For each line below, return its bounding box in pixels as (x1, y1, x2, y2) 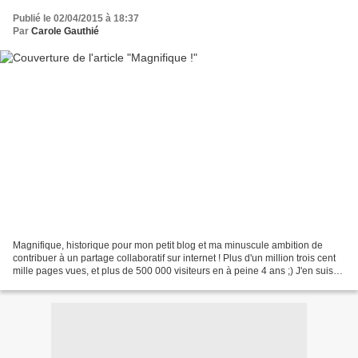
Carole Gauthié (31, 26, 99, 38)
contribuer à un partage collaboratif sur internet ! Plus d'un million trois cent (13, 252, 336, 264)
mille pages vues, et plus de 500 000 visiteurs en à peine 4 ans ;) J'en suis (13, 265, 333, 276)
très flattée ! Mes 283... (13, 277, 109, 289)
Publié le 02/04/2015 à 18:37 (13, 13, 139, 25)
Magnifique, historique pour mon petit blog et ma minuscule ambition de (13, 239, 323, 251)
